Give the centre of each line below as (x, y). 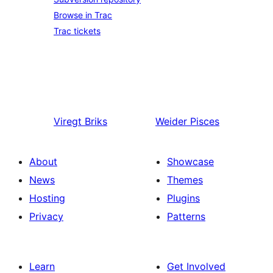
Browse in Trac (83, 15)
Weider (171, 121)
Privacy (46, 216)
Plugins (183, 198)
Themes (185, 180)
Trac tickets (77, 31)
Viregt (68, 121)
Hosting (47, 198)
